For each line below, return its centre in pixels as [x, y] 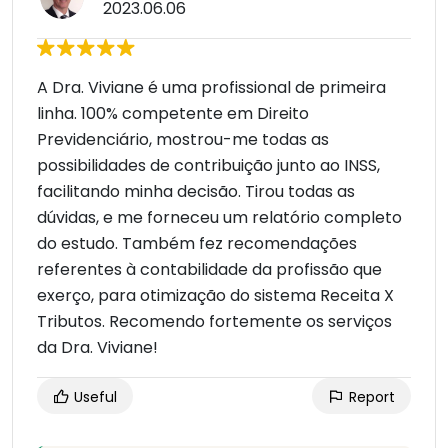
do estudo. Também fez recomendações [197, 244]
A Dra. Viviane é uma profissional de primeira [211, 88]
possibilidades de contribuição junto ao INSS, [208, 166]
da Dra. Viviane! [97, 348]
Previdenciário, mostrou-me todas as [183, 140]
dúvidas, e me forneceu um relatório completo [219, 218]
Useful [93, 397]
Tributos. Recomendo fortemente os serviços [214, 322]
